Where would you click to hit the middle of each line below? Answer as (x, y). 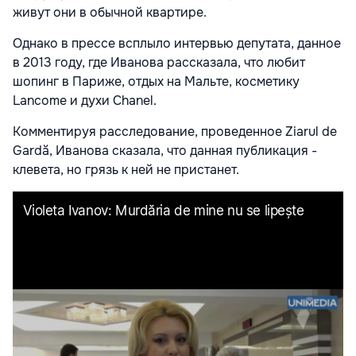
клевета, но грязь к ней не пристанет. (126, 170)
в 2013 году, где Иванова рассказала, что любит (159, 63)
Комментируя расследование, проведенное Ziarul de (175, 132)
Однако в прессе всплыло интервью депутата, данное (177, 44)
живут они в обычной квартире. (113, 13)
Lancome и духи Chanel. (86, 101)
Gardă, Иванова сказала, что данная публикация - (165, 151)
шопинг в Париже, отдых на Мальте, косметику (156, 82)
